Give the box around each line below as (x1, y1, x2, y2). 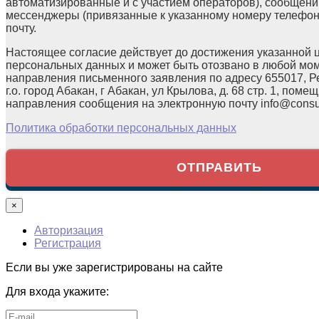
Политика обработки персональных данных (6, 121, 236, 134)
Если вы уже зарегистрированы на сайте (6, 261, 223, 273)
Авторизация (34, 224, 103, 236)
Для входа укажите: (6, 285, 109, 298)
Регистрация (34, 236, 101, 249)
